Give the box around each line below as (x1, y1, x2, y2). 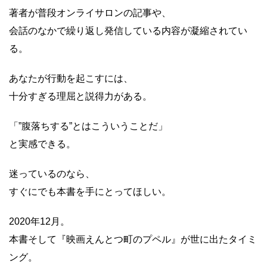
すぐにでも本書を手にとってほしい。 (9, 187, 171, 197)
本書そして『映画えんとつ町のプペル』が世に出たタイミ (9, 234, 257, 244)
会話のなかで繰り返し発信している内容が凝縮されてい (9, 26, 247, 36)
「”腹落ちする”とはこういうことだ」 (9, 121, 167, 131)
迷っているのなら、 (9, 169, 95, 179)
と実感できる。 (9, 139, 76, 149)
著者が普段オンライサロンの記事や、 (9, 8, 171, 18)
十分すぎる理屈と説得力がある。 (9, 91, 152, 101)
